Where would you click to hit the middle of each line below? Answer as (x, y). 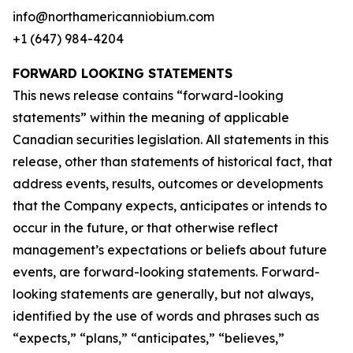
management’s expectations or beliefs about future (170, 250)
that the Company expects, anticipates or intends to (170, 206)
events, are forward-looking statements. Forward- (166, 272)
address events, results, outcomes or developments (168, 184)
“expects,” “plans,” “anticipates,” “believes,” (149, 338)
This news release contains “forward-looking (148, 95)
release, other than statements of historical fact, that (173, 162)
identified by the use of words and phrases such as (166, 316)
